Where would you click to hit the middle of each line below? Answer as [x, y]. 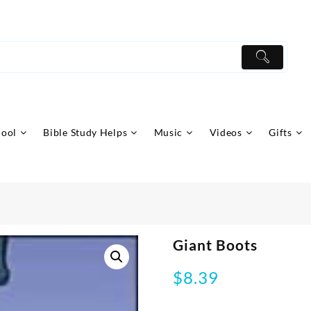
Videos [226, 133]
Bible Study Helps [85, 133]
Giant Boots [216, 245]
